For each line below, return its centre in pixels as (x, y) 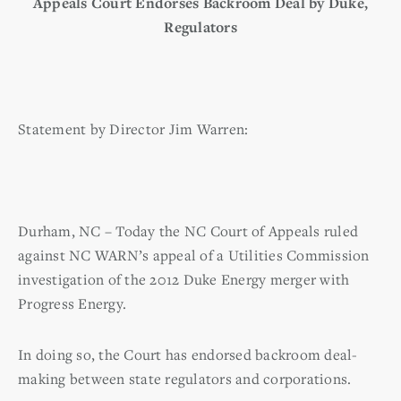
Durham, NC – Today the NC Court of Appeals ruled (188, 230)
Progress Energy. (72, 303)
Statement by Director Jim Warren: (133, 128)
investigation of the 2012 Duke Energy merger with (184, 279)
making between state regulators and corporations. (185, 378)
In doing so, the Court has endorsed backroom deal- (188, 354)
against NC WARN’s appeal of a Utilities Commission (194, 255)
